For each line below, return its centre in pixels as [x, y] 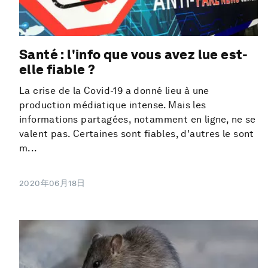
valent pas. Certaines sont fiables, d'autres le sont [137, 133]
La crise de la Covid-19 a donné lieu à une [114, 90]
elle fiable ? [57, 69]
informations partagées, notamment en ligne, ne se [138, 119]
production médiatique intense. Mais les [113, 105]
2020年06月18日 [52, 183]
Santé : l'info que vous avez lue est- [134, 54]
